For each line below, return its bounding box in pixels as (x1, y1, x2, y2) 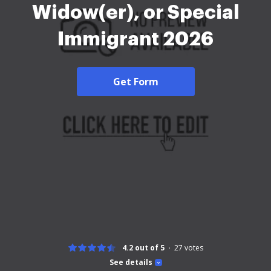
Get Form (113, 74, 158, 88)
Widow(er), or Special (31, 2, 240, 22)
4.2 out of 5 (122, 243, 165, 253)
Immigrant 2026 (57, 29, 214, 49)
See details (109, 257, 152, 267)
